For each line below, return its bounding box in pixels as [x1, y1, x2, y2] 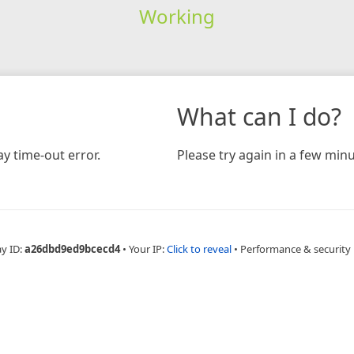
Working [138, 2, 215, 29]
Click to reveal [166, 241, 232, 256]
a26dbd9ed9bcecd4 [24, 241, 120, 256]
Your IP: [128, 241, 167, 256]
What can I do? [177, 100, 341, 133]
